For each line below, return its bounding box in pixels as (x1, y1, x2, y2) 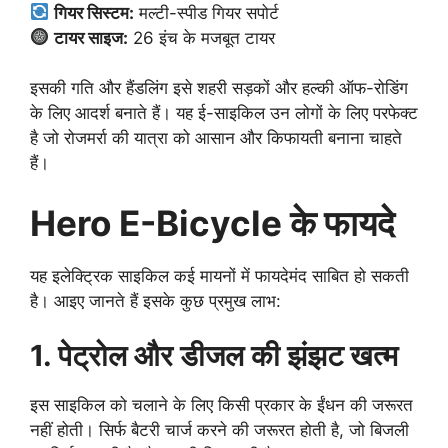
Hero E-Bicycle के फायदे (30, 201, 395, 244)
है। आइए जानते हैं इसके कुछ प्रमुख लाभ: (30, 290, 281, 311)
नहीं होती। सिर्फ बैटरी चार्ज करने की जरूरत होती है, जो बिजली (30, 420, 409, 441)
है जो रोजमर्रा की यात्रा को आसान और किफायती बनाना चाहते (30, 128, 402, 149)
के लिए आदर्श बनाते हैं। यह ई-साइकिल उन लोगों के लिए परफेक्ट (30, 103, 418, 124)
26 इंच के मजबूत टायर (128, 27, 276, 48)
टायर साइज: (54, 27, 129, 48)
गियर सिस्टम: (54, 2, 135, 23)
